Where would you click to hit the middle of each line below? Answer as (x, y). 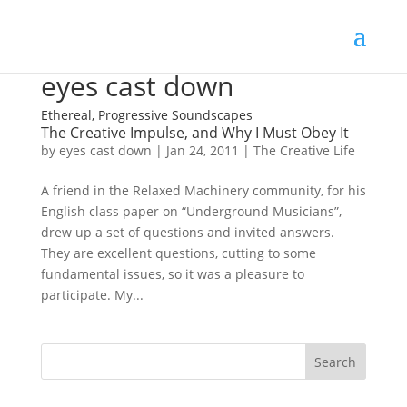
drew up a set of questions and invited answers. (187, 232)
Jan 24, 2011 (202, 150)
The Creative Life (304, 150)
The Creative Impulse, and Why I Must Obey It (194, 133)
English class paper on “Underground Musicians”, (191, 211)
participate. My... (92, 295)
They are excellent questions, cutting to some (178, 253)
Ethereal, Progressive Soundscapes (146, 115)
